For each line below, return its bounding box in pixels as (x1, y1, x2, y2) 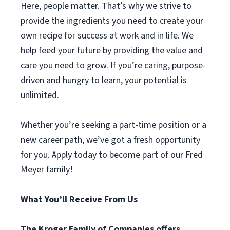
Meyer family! (21, 163, 73, 176)
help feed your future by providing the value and (21, 44, 203, 57)
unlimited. (21, 89, 59, 102)
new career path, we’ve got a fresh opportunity (21, 133, 200, 146)
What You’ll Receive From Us (21, 193, 138, 206)
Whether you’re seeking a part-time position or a (21, 119, 206, 131)
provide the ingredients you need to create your (21, 14, 203, 27)
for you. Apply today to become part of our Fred (21, 148, 203, 161)
